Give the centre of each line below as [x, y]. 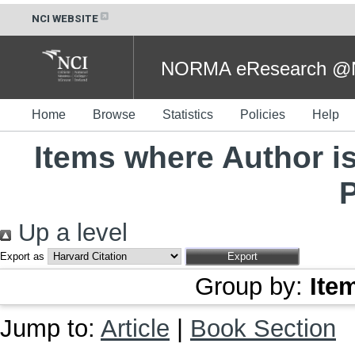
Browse [114, 114]
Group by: [252, 286]
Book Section [263, 328]
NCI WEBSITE [65, 19]
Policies [263, 114]
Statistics [188, 114]
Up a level [69, 232]
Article [135, 328]
